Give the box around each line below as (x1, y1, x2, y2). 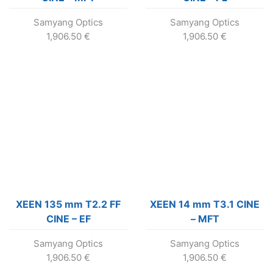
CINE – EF (46, 213, 91, 225)
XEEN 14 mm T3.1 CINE (150, 198, 260, 211)
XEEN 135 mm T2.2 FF (16, 198, 121, 211)
